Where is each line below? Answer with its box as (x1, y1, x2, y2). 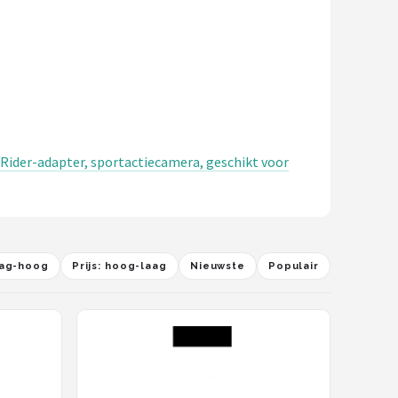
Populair (267, 260, 319, 272)
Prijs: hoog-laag (71, 260, 167, 272)
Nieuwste (189, 260, 245, 272)
